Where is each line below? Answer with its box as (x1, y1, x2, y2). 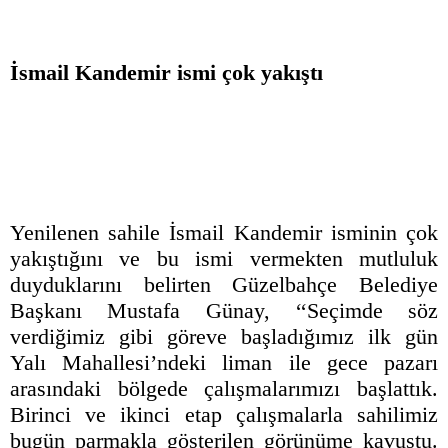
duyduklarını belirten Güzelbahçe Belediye (10, 272, 438, 298)
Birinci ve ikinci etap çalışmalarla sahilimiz (10, 402, 438, 428)
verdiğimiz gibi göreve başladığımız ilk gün (10, 324, 438, 350)
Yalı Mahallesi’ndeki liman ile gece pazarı (10, 350, 438, 376)
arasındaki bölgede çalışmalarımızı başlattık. (10, 376, 438, 402)
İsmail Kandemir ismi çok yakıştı (10, 60, 323, 86)
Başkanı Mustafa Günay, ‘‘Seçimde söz (10, 298, 438, 324)
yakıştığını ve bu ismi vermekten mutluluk (10, 246, 438, 272)
